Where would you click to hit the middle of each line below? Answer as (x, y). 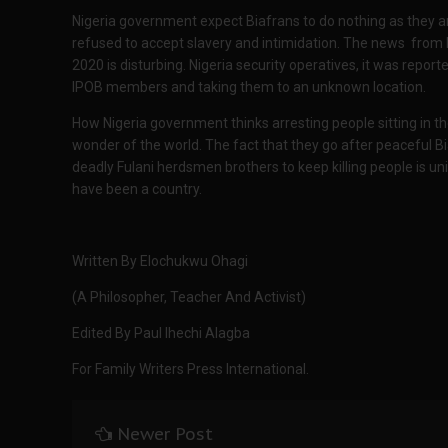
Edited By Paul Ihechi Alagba (161, 333)
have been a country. (137, 189)
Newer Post (165, 434)
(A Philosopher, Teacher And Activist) (189, 297)
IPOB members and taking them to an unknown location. (250, 87)
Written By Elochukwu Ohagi (160, 261)
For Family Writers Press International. (190, 369)
